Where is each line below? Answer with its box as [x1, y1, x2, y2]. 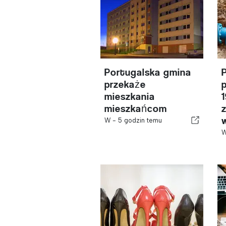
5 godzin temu [118, 117, 162, 124]
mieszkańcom [104, 103, 167, 115]
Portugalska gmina [104, 67, 192, 78]
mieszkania [104, 91, 155, 102]
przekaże [104, 79, 146, 90]
